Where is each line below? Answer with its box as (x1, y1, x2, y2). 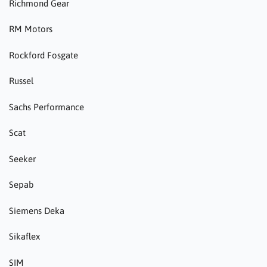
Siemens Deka (9, 205, 64, 216)
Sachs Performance (9, 101, 84, 112)
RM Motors (9, 24, 52, 35)
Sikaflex (9, 231, 40, 242)
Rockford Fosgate (9, 49, 78, 60)
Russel (9, 76, 33, 86)
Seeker (9, 153, 36, 164)
